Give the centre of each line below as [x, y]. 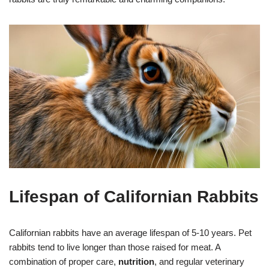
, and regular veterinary [199, 262]
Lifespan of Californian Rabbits [134, 197]
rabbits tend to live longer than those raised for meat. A [115, 247]
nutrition [136, 262]
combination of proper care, [64, 262]
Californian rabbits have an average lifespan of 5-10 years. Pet [130, 233]
